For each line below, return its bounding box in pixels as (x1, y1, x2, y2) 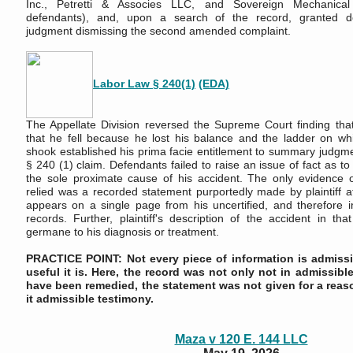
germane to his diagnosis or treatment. (26, 225, 219, 238)
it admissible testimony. (26, 292, 154, 305)
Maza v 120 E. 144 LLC (174, 333, 308, 346)
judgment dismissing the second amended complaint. (26, 24, 291, 37)
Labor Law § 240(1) (93, 77, 195, 91)
